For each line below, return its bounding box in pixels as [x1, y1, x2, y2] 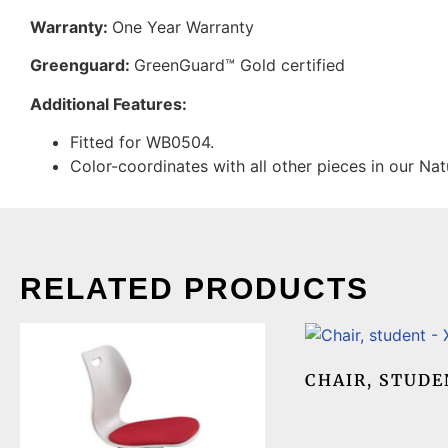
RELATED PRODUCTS [20, 271, 369, 305]
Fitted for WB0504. [70, 131, 214, 152]
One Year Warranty [112, 16, 254, 37]
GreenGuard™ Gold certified [134, 55, 345, 76]
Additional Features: [30, 93, 187, 114]
